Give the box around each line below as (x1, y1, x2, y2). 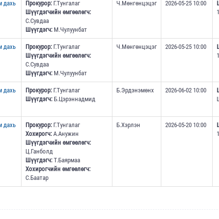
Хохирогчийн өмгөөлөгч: (25, 165, 90, 173)
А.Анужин (51, 130, 79, 138)
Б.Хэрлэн (116, 121, 140, 129)
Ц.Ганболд (25, 148, 53, 155)
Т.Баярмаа (52, 156, 80, 164)
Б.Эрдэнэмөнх (116, 87, 154, 94)
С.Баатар (25, 174, 48, 182)
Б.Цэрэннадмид (52, 95, 95, 103)
